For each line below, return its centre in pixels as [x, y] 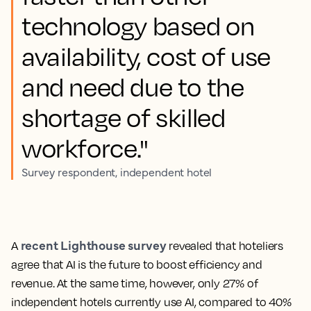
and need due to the [133, 86]
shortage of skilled [124, 117]
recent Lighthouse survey [93, 244]
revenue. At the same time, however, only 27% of [135, 283]
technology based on [138, 25]
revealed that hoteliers [225, 245]
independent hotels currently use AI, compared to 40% [151, 302]
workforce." [85, 148]
